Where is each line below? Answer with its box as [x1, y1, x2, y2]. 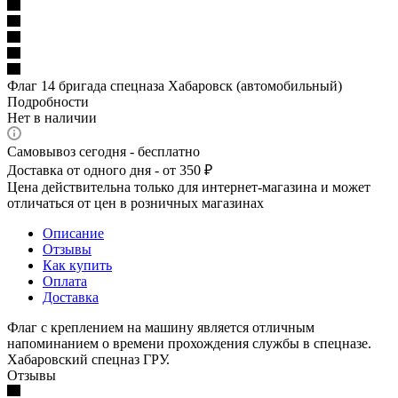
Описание [43, 225, 104, 241]
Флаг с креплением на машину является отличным [7, 319, 314, 335]
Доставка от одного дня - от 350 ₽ [7, 162, 212, 178]
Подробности [7, 93, 89, 109]
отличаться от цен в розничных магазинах [7, 195, 264, 211]
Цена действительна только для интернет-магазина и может [7, 179, 370, 195]
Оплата [43, 273, 87, 289]
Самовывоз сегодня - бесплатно [7, 143, 200, 159]
